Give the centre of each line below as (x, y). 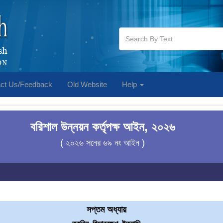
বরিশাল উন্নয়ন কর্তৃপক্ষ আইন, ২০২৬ (103, 127)
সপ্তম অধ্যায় (106, 210)
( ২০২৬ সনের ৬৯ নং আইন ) (103, 143)
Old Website (87, 84)
